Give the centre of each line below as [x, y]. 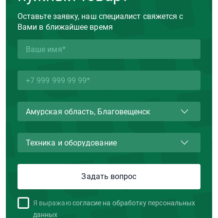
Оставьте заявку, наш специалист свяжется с [100, 17]
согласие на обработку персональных [134, 203]
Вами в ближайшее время [65, 27]
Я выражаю [52, 203]
